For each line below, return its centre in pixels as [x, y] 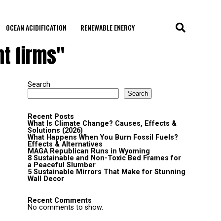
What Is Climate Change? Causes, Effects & [102, 124]
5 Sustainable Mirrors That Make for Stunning [107, 172]
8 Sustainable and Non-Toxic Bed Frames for [104, 158]
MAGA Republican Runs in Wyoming [89, 151]
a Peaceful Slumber [62, 165]
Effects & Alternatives [65, 144]
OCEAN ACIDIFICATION [36, 27]
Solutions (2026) [55, 130]
